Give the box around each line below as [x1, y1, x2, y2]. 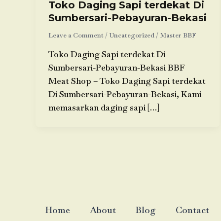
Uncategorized [109, 31, 154, 40]
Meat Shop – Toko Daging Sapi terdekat [48, 75, 206, 86]
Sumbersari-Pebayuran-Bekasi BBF [48, 62, 185, 73]
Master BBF [159, 31, 196, 40]
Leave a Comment [48, 31, 104, 40]
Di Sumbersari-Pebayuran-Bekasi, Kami [48, 88, 201, 100]
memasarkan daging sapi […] [48, 102, 159, 113]
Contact [176, 204, 209, 216]
